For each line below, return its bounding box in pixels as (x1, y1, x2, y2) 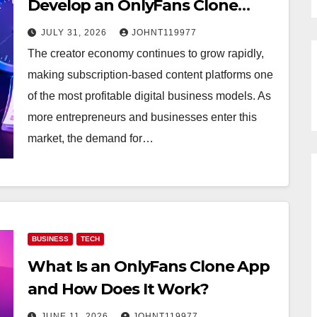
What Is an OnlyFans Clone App (28, 257, 270, 276)
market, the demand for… (28, 132, 154, 144)
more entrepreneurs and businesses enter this (28, 111, 257, 123)
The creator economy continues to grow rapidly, (28, 47, 264, 59)
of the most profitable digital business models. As (28, 90, 271, 102)
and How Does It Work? (28, 279, 209, 299)
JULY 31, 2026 (41, 28, 110, 38)
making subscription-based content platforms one (28, 69, 273, 81)
